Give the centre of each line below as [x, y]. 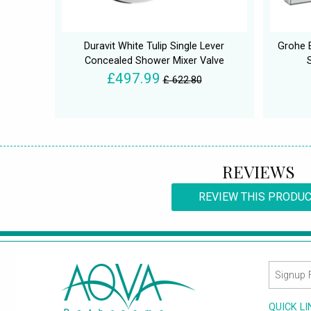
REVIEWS [258, 172]
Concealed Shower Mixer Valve [154, 61]
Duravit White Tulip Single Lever [154, 47]
